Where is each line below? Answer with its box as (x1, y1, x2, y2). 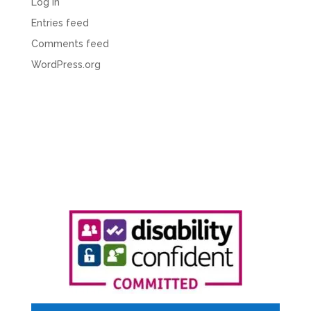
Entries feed (31, 17, 89, 28)
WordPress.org (31, 58, 101, 70)
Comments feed (31, 37, 109, 49)
